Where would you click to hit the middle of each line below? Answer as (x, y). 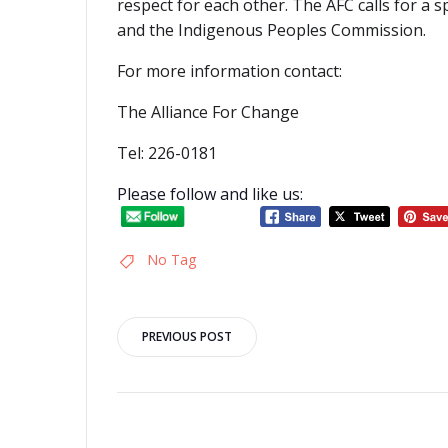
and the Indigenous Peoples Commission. (271, 30)
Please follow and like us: (210, 194)
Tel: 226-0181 (167, 153)
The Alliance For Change (208, 112)
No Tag (171, 259)
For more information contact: (229, 71)
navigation (217, 387)
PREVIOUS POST (187, 336)
